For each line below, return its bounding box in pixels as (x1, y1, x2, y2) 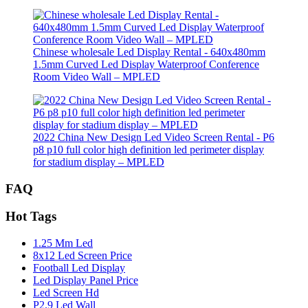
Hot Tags (5, 209, 56, 224)
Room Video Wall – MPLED (33, 71, 160, 82)
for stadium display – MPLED (33, 156, 164, 168)
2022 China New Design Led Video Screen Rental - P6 (33, 131, 274, 143)
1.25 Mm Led (33, 237, 93, 250)
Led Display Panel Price (33, 274, 138, 287)
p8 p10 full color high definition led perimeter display (33, 144, 264, 155)
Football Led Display (33, 262, 125, 274)
